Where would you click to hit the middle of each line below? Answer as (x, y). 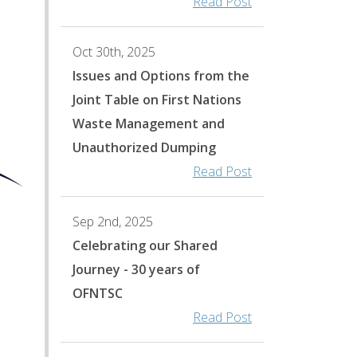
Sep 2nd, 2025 (113, 222)
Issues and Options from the (161, 76)
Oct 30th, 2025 (114, 52)
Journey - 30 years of (136, 269)
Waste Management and (149, 124)
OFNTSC (98, 293)
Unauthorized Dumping (144, 147)
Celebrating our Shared (145, 245)
